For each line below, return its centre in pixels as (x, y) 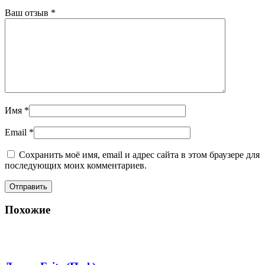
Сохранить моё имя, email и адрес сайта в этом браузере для (139, 154)
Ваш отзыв (28, 12)
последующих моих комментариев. (76, 165)
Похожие (28, 210)
